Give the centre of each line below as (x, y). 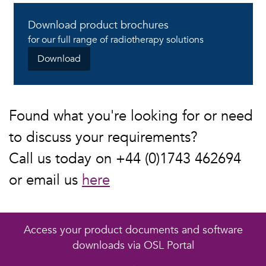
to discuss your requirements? (103, 138)
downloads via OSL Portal (133, 245)
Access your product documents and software (133, 229)
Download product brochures (98, 25)
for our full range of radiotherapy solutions (115, 40)
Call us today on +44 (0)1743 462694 (125, 159)
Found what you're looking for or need (131, 116)
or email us (45, 180)
